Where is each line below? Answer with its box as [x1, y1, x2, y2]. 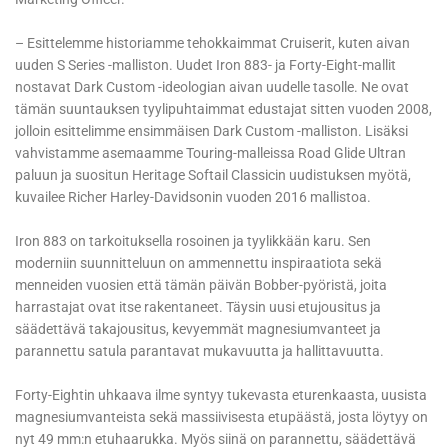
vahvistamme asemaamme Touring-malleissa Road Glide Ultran [15, 145, 406, 162]
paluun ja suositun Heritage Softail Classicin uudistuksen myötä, [15, 167, 411, 184]
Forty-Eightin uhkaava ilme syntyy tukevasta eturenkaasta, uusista [15, 387, 427, 404]
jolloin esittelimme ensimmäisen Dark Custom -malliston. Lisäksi [15, 123, 408, 140]
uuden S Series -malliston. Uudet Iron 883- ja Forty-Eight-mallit [15, 57, 396, 74]
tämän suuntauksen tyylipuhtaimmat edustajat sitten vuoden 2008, [15, 101, 432, 118]
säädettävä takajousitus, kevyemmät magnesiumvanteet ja [15, 321, 381, 338]
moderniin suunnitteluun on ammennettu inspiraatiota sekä [15, 255, 382, 272]
